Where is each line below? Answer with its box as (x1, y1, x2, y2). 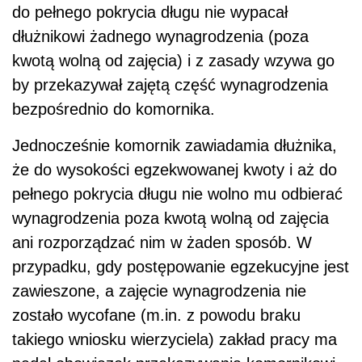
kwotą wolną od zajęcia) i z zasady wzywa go (12, 51, 335, 69)
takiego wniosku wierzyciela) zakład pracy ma (12, 330, 337, 348)
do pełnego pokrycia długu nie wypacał (12, 2, 288, 21)
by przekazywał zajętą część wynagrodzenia (12, 75, 328, 94)
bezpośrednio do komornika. (12, 99, 215, 118)
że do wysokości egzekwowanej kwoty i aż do (12, 160, 337, 179)
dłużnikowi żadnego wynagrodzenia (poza (12, 27, 309, 45)
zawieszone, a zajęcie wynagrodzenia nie (12, 281, 306, 300)
